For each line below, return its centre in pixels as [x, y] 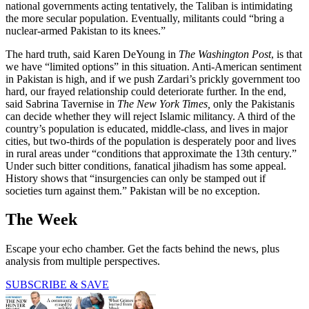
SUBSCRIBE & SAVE [57, 285]
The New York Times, [164, 103]
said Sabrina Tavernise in [61, 103]
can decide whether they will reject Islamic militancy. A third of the [150, 116]
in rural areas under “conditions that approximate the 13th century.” [151, 153]
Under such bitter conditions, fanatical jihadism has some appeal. [146, 166]
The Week [41, 220]
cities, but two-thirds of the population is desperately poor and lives [151, 141]
